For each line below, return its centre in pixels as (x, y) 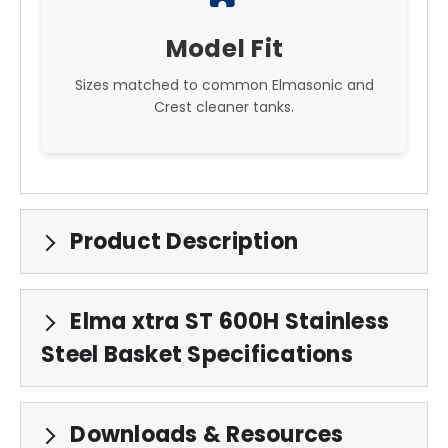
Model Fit (224, 48)
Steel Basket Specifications (197, 354)
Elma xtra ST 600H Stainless (227, 321)
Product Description (181, 241)
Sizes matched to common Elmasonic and (224, 84)
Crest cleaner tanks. (224, 106)
